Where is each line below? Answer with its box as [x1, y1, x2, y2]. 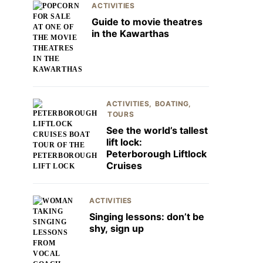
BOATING [154, 99, 189, 108]
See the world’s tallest [106, 124, 208, 136]
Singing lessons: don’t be [89, 211, 204, 222]
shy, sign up [89, 222, 144, 234]
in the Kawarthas [92, 28, 170, 39]
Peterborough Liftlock [106, 148, 207, 160]
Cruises [106, 160, 143, 171]
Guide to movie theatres [92, 16, 203, 28]
